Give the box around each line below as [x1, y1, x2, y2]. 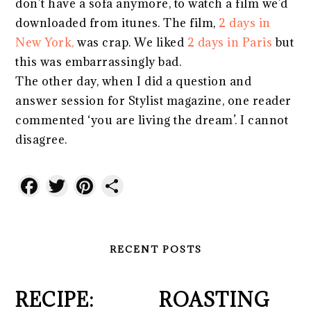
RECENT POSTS [109, 243, 202, 256]
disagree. [15, 132, 67, 148]
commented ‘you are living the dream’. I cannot [15, 112, 289, 128]
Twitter [68, 171, 150, 201]
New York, [15, 35, 78, 51]
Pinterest [96, 171, 195, 201]
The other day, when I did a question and [15, 74, 252, 90]
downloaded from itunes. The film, [15, 15, 219, 31]
